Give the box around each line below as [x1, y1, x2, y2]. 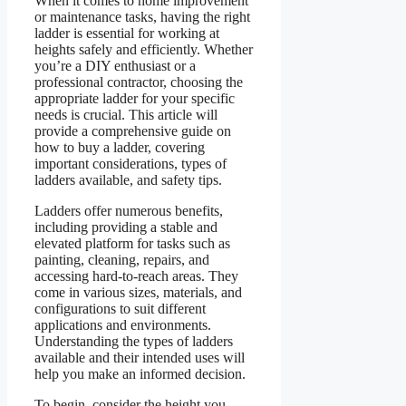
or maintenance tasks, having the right [34, 8, 250, 24]
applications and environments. [34, 316, 211, 333]
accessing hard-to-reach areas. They [34, 267, 238, 284]
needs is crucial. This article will [34, 106, 217, 122]
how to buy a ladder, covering [34, 139, 205, 155]
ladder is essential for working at [34, 24, 219, 41]
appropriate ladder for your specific [34, 90, 235, 106]
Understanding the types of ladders [34, 333, 233, 349]
